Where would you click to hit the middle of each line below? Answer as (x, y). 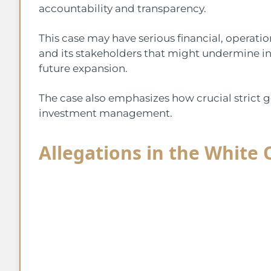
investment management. (106, 113)
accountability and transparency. (122, 8)
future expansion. (84, 68)
